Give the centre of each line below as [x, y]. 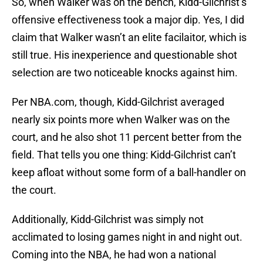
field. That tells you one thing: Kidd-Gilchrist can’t [124, 155]
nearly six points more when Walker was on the [121, 120]
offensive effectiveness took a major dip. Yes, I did [128, 20]
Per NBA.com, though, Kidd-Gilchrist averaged [118, 102]
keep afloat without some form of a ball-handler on [129, 173]
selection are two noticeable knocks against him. [125, 73]
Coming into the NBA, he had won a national [114, 255]
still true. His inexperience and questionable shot [124, 55]
